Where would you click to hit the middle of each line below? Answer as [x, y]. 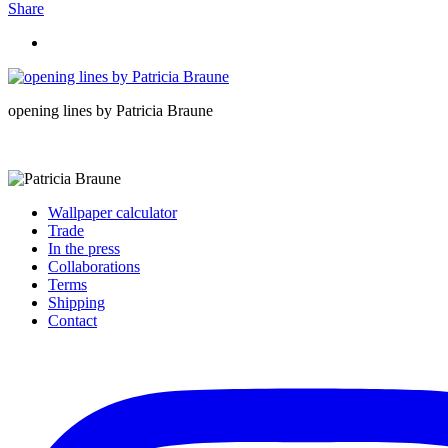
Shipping [76, 302]
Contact [72, 320]
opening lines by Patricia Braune [110, 110]
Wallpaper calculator [112, 212]
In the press [84, 248]
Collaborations [94, 266]
